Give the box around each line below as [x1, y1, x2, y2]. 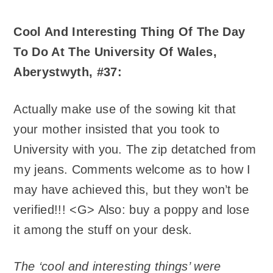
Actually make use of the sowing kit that [13, 102, 236, 116]
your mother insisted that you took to [13, 122, 220, 136]
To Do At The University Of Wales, [13, 45, 217, 59]
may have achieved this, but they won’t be [13, 182, 249, 196]
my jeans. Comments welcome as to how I [13, 162, 251, 176]
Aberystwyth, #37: [13, 65, 122, 79]
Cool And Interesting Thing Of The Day [13, 25, 246, 39]
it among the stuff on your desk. [13, 222, 193, 236]
